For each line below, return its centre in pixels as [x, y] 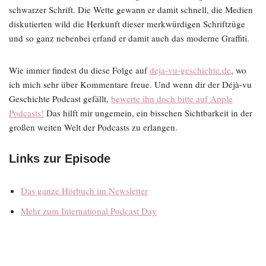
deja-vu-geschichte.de [190, 70]
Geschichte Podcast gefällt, [60, 99]
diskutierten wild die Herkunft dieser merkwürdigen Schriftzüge [127, 24]
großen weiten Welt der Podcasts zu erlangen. [93, 127]
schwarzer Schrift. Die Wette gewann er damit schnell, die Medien [131, 9]
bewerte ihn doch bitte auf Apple [172, 99]
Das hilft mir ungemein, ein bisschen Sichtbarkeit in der [148, 113]
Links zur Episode [60, 159]
